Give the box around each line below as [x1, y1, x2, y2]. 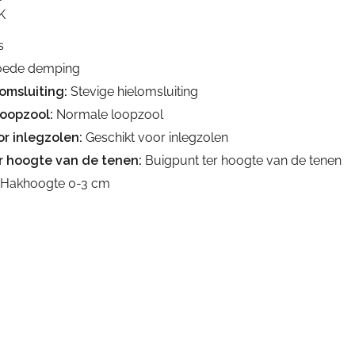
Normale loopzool [53, 107, 163, 122]
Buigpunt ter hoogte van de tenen [142, 153, 342, 168]
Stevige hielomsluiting [67, 84, 198, 99]
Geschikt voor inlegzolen [82, 130, 228, 145]
